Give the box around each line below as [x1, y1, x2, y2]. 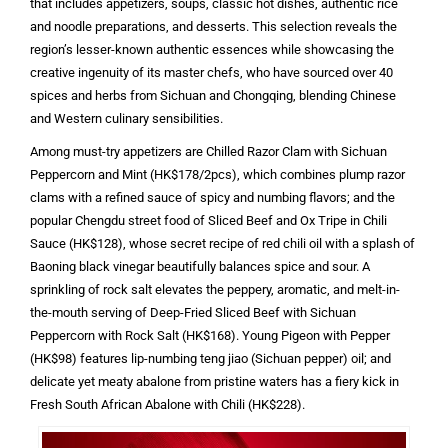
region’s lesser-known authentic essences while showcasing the [30, 41, 394, 57]
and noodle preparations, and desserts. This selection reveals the [30, 18, 397, 34]
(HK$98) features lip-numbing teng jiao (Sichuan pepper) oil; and [30, 350, 391, 366]
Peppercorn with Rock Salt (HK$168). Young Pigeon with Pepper [30, 327, 390, 343]
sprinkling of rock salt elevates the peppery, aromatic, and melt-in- [30, 281, 400, 297]
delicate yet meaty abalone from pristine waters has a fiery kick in [30, 373, 399, 389]
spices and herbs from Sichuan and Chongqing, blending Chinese [30, 87, 396, 103]
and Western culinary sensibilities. [30, 110, 223, 126]
